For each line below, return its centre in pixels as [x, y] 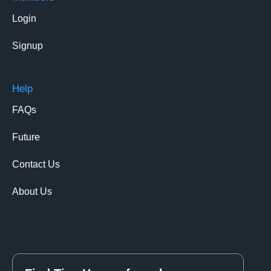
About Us [32, 192]
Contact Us [36, 165]
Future [26, 137]
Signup [28, 46]
